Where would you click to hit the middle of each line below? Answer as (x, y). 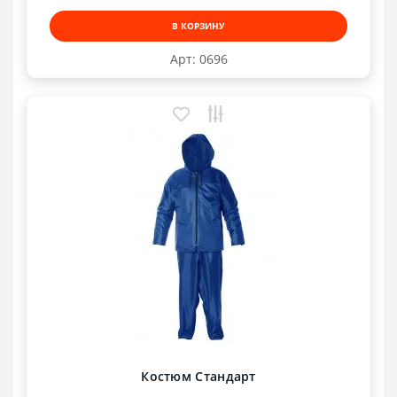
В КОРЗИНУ (198, 25)
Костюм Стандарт (198, 376)
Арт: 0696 (198, 58)
